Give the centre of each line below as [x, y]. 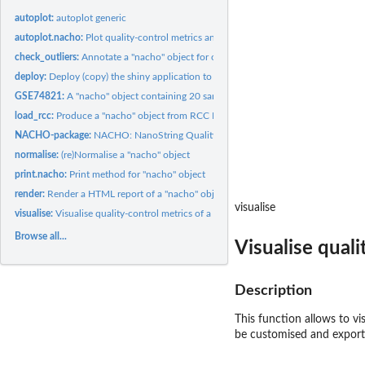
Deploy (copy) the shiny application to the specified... [163, 76]
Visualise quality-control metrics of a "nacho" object [166, 213]
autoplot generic [92, 18]
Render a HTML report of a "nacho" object [138, 193]
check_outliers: [48, 57]
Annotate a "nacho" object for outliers [163, 57]
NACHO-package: [55, 135]
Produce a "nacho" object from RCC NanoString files [169, 115]
